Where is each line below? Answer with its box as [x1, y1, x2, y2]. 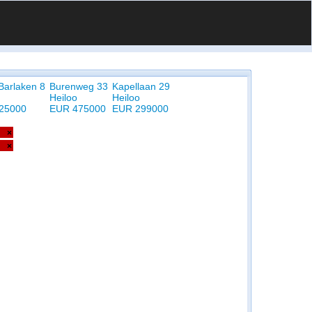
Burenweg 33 [49, 81, 108, 92]
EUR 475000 [49, 103, 106, 114]
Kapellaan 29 [112, 81, 170, 92]
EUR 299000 [112, 103, 169, 114]
